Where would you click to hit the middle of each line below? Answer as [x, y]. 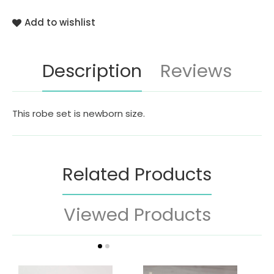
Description [92, 71]
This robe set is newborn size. [80, 114]
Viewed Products [137, 215]
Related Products [137, 175]
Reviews [196, 71]
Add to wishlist [60, 23]
